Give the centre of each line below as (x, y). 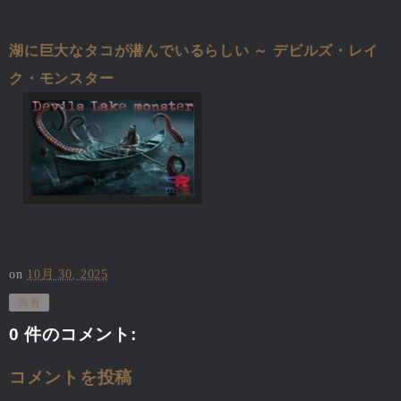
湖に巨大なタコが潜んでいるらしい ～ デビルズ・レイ (194, 50)
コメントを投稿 (71, 377)
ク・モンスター (62, 78)
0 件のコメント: (73, 335)
